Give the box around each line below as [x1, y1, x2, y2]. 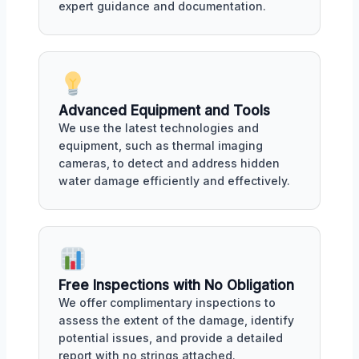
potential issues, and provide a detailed [58, 330, 283, 345]
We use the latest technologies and [58, 121, 259, 135]
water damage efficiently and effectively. [58, 174, 290, 188]
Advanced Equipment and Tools [58, 103, 270, 119]
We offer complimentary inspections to [58, 295, 276, 309]
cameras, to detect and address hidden [58, 156, 280, 170]
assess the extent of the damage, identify [58, 313, 294, 327]
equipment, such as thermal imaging [58, 139, 263, 152]
